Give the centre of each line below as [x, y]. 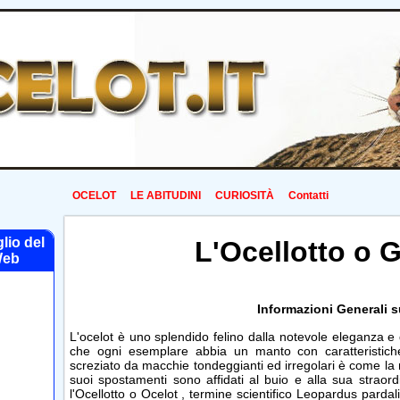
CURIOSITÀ [244, 196]
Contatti [308, 196]
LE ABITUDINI [165, 196]
